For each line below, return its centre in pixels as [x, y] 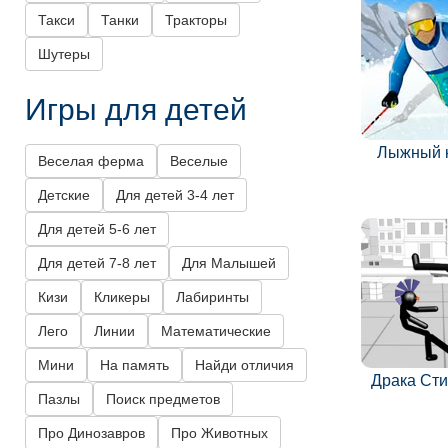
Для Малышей [229, 263]
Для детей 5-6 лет [97, 229]
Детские [64, 195]
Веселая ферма [91, 161]
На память [134, 365]
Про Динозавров [91, 433]
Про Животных [219, 433]
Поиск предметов [163, 399]
